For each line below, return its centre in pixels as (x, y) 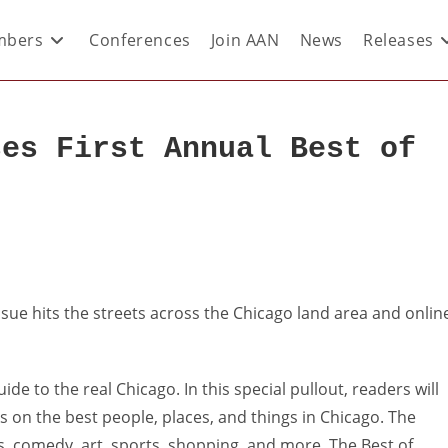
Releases (398, 40)
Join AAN (245, 40)
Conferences (140, 40)
